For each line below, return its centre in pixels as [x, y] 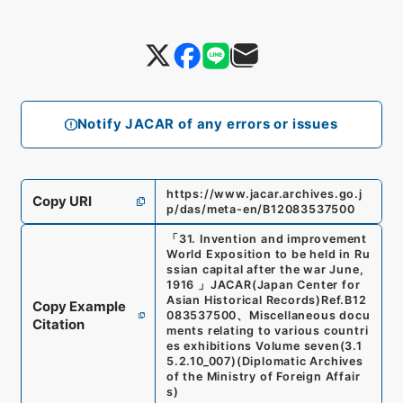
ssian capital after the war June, [265, 270]
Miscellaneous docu [309, 316]
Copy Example [79, 306]
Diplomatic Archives [302, 362]
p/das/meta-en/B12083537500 [260, 209]
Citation [58, 324]
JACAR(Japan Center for [285, 285]
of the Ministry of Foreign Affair [263, 377]
